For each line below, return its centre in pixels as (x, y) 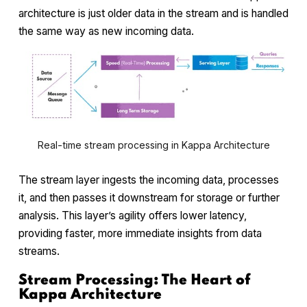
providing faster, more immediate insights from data (140, 234)
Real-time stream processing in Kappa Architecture (153, 145)
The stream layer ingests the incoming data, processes (149, 180)
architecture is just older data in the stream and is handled (153, 14)
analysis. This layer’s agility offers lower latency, (133, 216)
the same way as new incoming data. (106, 32)
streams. (39, 251)
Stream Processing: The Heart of (134, 280)
